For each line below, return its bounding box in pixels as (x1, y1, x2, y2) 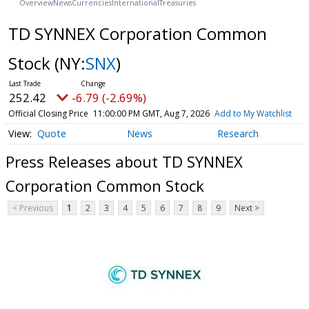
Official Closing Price (8, 107, 88, 119)
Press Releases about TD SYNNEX (6, 151, 243, 172)
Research (217, 127, 259, 141)
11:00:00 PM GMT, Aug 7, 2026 (92, 107, 210, 119)
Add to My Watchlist (214, 107, 292, 119)
